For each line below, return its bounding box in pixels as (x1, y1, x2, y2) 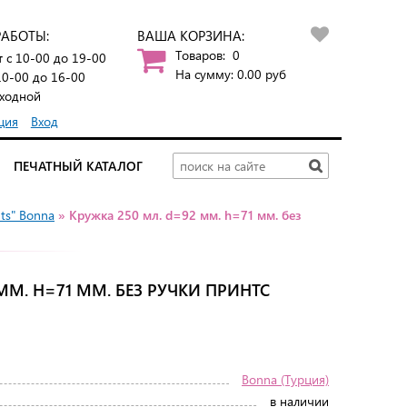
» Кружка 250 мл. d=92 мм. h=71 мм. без (55, 206, 301, 224)
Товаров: (174, 46, 229, 64)
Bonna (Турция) (242, 370, 329, 388)
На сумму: (174, 65, 237, 83)
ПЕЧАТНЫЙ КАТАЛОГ (13, 157, 143, 175)
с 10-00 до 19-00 (2, 49, 106, 66)
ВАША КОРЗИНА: (136, 26, 244, 45)
